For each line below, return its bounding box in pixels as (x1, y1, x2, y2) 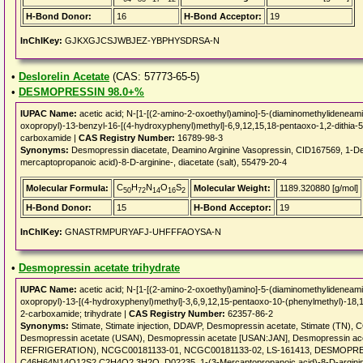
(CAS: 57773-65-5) (109, 70, 199, 83)
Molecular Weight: (194, 183, 271, 193)
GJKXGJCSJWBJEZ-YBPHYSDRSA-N (62, 36, 220, 45)
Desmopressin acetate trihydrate (19, 262, 180, 274)
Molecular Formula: (26, 183, 109, 193)
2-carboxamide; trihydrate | (20, 309, 129, 318)
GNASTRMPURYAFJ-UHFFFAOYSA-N (62, 227, 221, 237)
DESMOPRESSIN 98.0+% (19, 86, 144, 98)
